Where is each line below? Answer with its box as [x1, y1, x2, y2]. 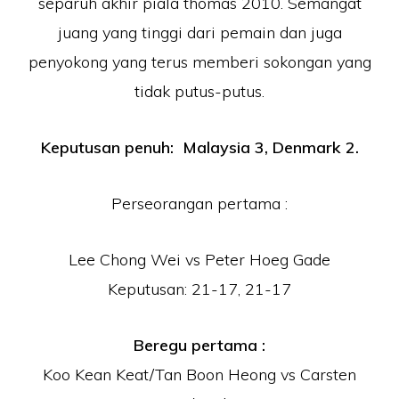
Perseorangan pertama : [111, 193, 288, 214]
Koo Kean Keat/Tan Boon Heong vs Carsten [43, 364, 356, 385]
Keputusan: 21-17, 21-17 [108, 279, 291, 299]
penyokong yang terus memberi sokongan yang [28, 52, 371, 72]
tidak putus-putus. [134, 81, 265, 102]
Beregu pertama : [134, 335, 265, 355]
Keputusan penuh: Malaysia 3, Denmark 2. [40, 137, 359, 158]
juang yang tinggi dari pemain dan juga [57, 22, 342, 43]
